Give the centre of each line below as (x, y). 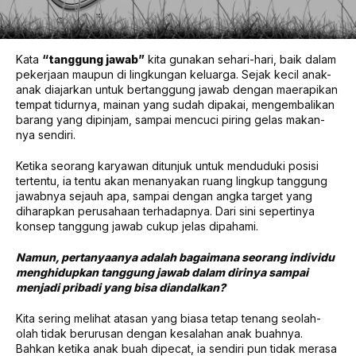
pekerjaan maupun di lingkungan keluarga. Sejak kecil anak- (174, 74)
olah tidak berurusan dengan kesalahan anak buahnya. (159, 333)
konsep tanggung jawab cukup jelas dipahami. (137, 226)
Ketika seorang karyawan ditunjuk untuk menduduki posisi (167, 165)
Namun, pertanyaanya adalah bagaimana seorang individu (175, 257)
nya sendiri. (46, 134)
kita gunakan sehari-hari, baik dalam (240, 59)
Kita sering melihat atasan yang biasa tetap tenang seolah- (168, 318)
